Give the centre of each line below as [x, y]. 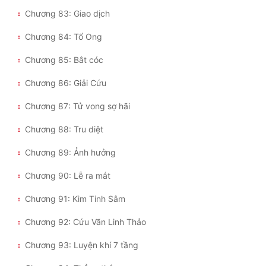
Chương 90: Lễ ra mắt [68, 176]
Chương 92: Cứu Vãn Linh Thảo [85, 222]
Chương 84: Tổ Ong [64, 37]
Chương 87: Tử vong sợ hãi [77, 106]
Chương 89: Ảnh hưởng [70, 153]
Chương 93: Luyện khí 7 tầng [82, 245]
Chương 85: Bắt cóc [64, 60]
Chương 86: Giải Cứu [66, 83]
